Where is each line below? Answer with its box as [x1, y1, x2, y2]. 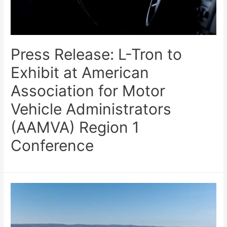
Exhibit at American [11, 63, 149, 82]
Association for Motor [11, 82, 166, 100]
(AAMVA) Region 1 [11, 118, 140, 137]
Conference [11, 136, 102, 155]
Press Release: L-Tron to [11, 45, 182, 64]
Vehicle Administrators [11, 100, 172, 119]
